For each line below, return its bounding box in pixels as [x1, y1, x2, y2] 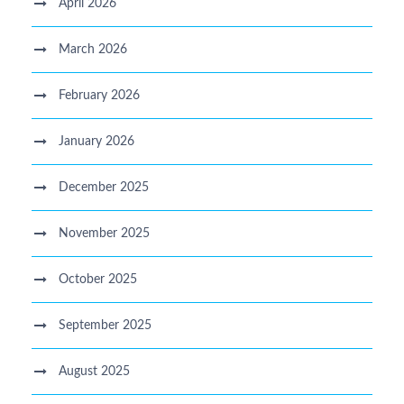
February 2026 [59, 88, 140, 102]
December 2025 [59, 180, 149, 194]
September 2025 [59, 318, 151, 332]
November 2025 [59, 226, 150, 240]
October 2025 [59, 272, 137, 286]
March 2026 [59, 42, 127, 56]
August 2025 [59, 364, 130, 378]
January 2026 [59, 134, 134, 148]
